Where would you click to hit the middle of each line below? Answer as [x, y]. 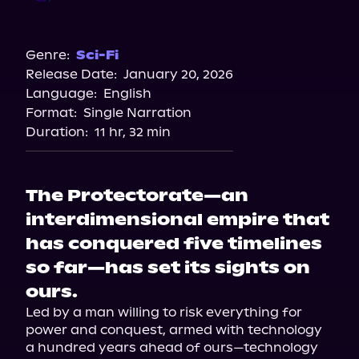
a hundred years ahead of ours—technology [172, 347]
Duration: [57, 132]
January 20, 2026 [178, 74]
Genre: [48, 55]
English [127, 93]
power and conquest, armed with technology [174, 330]
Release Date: [71, 74]
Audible [179, 24]
